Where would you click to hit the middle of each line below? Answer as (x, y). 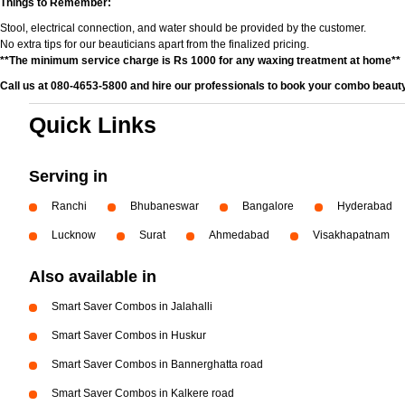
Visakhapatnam (351, 235)
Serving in (68, 176)
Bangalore (268, 206)
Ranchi (69, 206)
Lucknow (74, 235)
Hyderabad (365, 206)
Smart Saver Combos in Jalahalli (132, 306)
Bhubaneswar (165, 206)
